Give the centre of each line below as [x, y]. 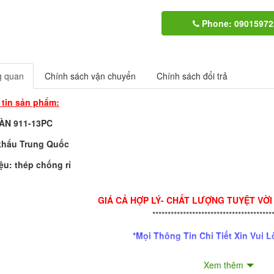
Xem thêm [224, 265]
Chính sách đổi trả [192, 76]
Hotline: [180, 256]
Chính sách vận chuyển [90, 76]
